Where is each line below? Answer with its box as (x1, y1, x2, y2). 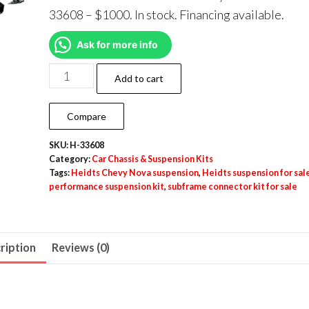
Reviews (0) (52, 241, 110, 255)
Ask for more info (76, 39, 158, 51)
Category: (48, 154, 92, 165)
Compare (66, 110, 106, 123)
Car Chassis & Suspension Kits (91, 154, 213, 165)
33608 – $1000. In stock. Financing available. (48, 7, 284, 23)
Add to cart (114, 72, 163, 85)
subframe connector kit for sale (167, 181, 297, 192)
